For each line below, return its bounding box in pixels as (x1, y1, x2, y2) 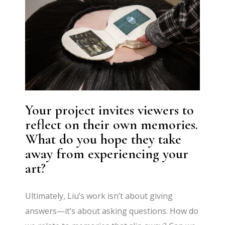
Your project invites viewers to (25, 101, 194, 119)
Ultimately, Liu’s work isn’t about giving (25, 190, 173, 202)
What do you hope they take (25, 131, 182, 148)
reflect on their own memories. (25, 116, 198, 134)
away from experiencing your (25, 145, 189, 163)
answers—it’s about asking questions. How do (25, 205, 199, 217)
